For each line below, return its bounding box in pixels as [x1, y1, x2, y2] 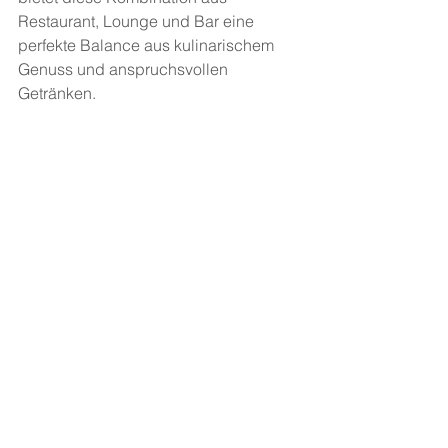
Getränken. [18, 83, 100, 103]
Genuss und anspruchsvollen [18, 59, 232, 79]
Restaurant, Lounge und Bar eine [18, 11, 258, 31]
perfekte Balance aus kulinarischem [18, 35, 278, 55]
